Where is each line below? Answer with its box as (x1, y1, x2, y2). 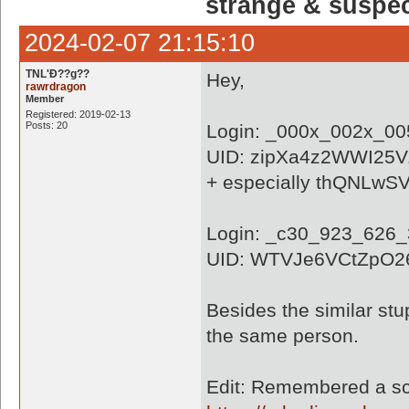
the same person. (206, 325, 359, 346)
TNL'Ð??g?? (26, 68, 89, 80)
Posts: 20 (26, 120, 68, 131)
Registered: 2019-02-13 (26, 109, 131, 120)
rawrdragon (26, 80, 86, 93)
